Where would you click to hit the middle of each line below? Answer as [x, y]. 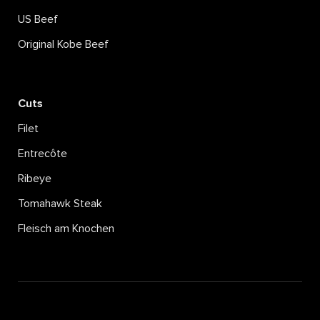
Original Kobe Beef [63, 44]
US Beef [38, 19]
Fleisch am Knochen [66, 228]
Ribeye [35, 178]
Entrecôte [42, 153]
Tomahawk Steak [60, 203]
